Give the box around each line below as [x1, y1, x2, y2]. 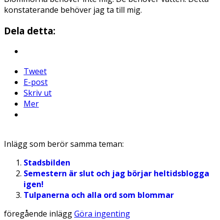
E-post [24, 77, 48, 88]
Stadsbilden [24, 157, 70, 168]
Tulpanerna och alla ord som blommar [24, 190, 174, 201]
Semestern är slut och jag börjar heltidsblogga [24, 168, 209, 179]
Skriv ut [24, 87, 52, 99]
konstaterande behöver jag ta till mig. [4, 4, 142, 15]
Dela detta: [4, 24, 55, 37]
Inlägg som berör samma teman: [4, 138, 124, 150]
